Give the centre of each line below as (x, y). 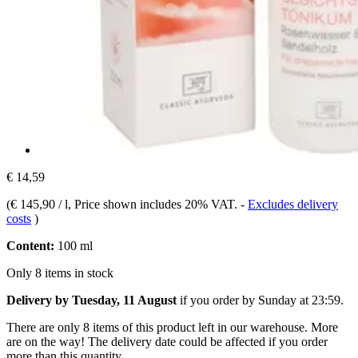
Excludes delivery (293, 204)
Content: (30, 245)
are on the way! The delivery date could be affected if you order (167, 341)
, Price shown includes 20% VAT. (154, 204)
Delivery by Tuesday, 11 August (91, 300)
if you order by (217, 300)
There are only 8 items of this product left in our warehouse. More (172, 327)
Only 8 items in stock (60, 272)
